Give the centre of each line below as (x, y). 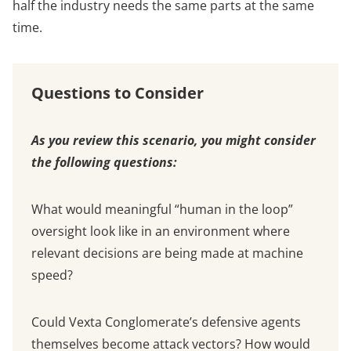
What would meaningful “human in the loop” (162, 210)
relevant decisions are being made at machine (167, 253)
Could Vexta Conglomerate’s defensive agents (166, 322)
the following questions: (104, 163)
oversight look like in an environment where (161, 232)
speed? (54, 275)
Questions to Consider (119, 93)
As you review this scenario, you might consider (174, 141)
